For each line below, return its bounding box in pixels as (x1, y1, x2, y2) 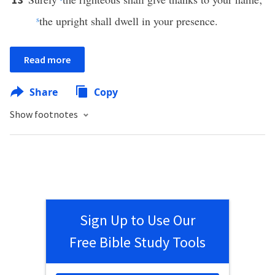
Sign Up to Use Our (80, 211, 195, 230)
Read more (24, 53, 71, 66)
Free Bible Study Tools (69, 233, 206, 252)
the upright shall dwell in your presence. (39, 14, 218, 28)
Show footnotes (10, 108, 80, 120)
